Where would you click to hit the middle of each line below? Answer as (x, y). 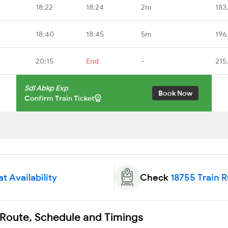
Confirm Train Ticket (60, 98)
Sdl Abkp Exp (46, 88)
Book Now (175, 93)
